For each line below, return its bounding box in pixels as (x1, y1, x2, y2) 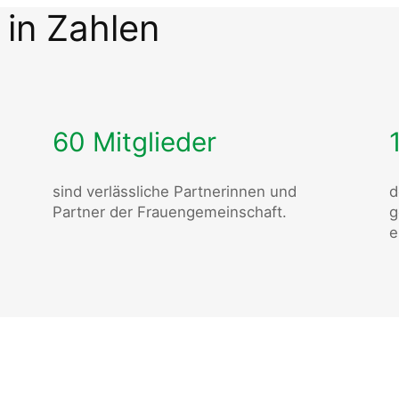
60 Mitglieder (52, 125, 216, 158)
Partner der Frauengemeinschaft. (52, 203, 287, 222)
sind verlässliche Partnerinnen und (52, 183, 297, 201)
